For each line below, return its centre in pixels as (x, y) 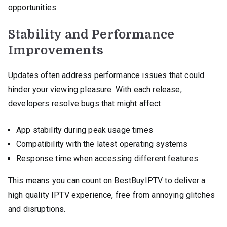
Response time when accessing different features (107, 158)
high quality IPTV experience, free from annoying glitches (112, 195)
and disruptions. (37, 209)
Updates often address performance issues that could (106, 75)
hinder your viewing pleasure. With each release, (95, 89)
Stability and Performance (91, 34)
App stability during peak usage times (85, 130)
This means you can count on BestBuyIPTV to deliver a (107, 180)
